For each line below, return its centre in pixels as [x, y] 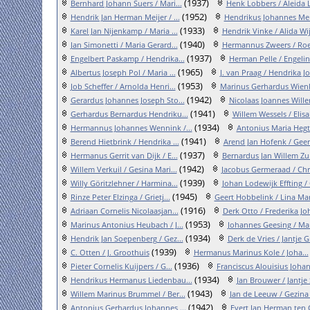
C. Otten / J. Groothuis [110, 252]
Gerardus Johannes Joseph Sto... [127, 100]
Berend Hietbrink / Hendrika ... [125, 142]
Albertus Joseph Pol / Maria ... [123, 72]
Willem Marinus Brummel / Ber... [128, 294]
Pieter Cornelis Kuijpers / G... [121, 266]
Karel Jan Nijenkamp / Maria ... [124, 31]
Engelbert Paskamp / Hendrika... [127, 58]
